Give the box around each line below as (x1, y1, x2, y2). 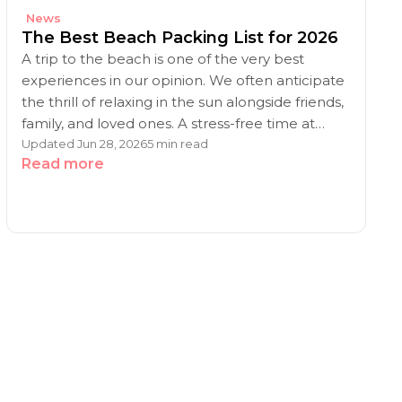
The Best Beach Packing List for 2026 (21, 28, 338, 48)
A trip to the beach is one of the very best (21, 50, 304, 67)
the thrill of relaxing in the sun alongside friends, (21, 93, 344, 110)
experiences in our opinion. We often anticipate (21, 72, 345, 89)
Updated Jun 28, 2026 (21, 136, 147, 151)
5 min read (146, 136, 208, 151)
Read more (21, 155, 104, 172)
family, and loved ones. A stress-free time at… (21, 115, 325, 132)
